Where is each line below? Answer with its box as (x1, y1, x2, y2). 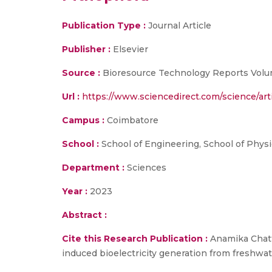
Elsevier (113, 44, 148, 55)
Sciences (124, 162, 166, 173)
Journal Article (146, 20, 211, 31)
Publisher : (62, 44, 113, 55)
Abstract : (62, 209, 107, 220)
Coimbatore (104, 115, 158, 126)
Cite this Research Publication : (62, 233, 208, 244)
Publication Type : (62, 20, 146, 31)
